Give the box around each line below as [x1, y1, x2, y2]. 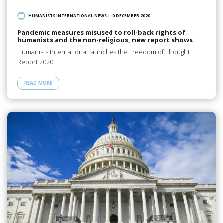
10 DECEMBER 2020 [110, 13, 151, 19]
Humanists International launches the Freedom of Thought [17, 47, 190, 57]
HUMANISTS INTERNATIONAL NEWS [28, 13, 107, 19]
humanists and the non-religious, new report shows [17, 35, 193, 44]
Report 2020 [17, 57, 53, 67]
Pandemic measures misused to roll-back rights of [17, 27, 186, 37]
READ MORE [24, 80, 52, 87]
